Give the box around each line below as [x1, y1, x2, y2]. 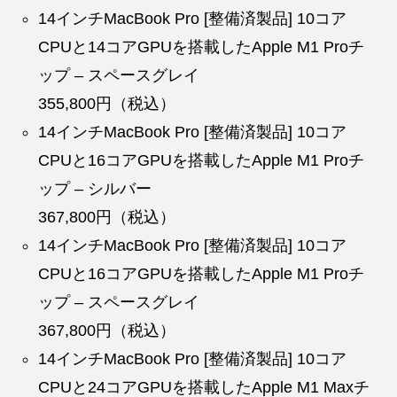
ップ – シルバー [38, 179, 152, 198]
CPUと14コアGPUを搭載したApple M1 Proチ [38, 37, 365, 56]
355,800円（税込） [38, 94, 176, 113]
